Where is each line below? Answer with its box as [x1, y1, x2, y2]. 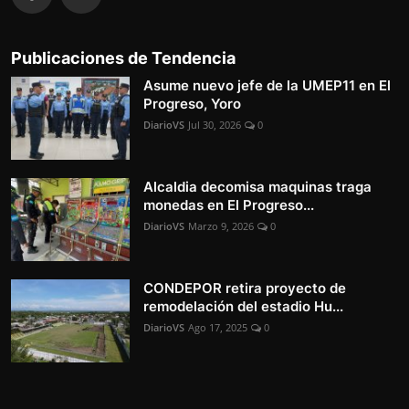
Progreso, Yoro [143, 94, 241, 112]
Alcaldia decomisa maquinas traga [143, 177, 372, 195]
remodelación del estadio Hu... [143, 297, 343, 315]
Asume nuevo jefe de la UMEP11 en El [143, 76, 391, 94]
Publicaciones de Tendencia [11, 47, 236, 68]
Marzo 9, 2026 [188, 218, 254, 233]
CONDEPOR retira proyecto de [143, 278, 346, 297]
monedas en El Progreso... [143, 195, 314, 214]
